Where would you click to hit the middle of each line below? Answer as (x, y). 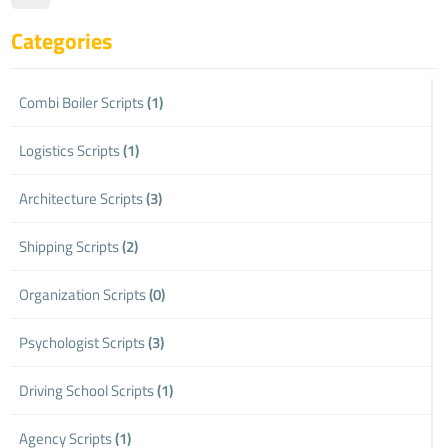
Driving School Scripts (88, 390)
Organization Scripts (84, 294)
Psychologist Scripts (84, 342)
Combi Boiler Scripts (83, 102)
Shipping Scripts (71, 246)
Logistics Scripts (71, 150)
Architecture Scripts (83, 198)
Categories (62, 40)
